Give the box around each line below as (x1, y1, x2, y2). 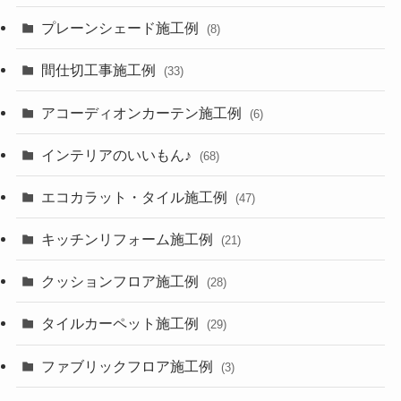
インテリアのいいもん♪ (41, 146, 196, 163)
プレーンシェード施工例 (41, 20, 203, 37)
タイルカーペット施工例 (41, 315, 203, 332)
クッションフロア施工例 (41, 273, 203, 290)
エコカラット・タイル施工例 (41, 188, 232, 205)
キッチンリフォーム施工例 (41, 231, 218, 248)
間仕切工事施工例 (41, 62, 160, 79)
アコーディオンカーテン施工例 (41, 104, 246, 121)
